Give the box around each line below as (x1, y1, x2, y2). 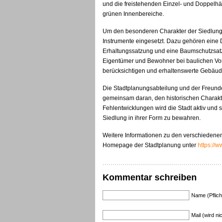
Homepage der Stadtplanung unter (103, 142, 198, 149)
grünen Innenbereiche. (103, 10, 164, 18)
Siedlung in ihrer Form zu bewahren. (103, 114, 201, 122)
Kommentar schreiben (103, 172, 197, 183)
